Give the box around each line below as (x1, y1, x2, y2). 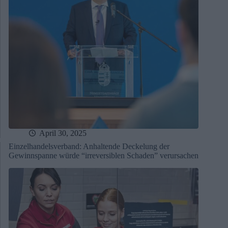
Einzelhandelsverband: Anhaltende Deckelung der (9, 142, 169, 151)
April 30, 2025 (39, 129, 87, 138)
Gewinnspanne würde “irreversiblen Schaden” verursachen (9, 151, 198, 160)
